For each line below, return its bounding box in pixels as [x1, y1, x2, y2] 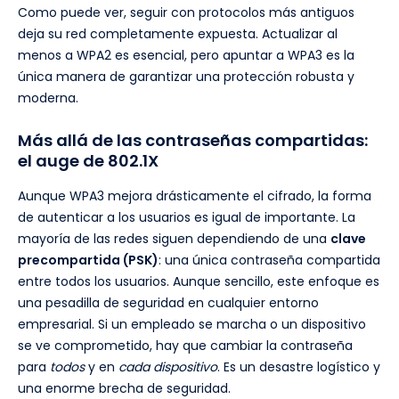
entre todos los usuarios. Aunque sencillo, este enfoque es [18, 273, 379, 291]
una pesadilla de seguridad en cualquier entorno [18, 294, 319, 313]
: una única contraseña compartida [159, 251, 380, 270]
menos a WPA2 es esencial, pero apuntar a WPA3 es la [18, 46, 354, 65]
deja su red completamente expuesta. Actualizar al [18, 25, 338, 44]
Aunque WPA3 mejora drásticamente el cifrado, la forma [18, 187, 371, 206]
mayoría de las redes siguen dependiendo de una [18, 230, 330, 248]
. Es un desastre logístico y [217, 358, 380, 377]
